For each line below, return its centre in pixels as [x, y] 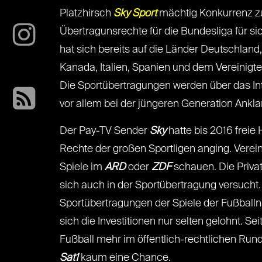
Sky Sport [135, 13]
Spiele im [82, 167]
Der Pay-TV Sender [105, 131]
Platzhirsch [87, 13]
